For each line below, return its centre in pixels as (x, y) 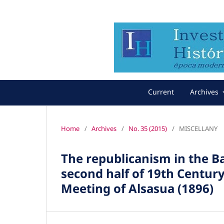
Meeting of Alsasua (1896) (137, 188)
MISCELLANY (198, 128)
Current (161, 92)
